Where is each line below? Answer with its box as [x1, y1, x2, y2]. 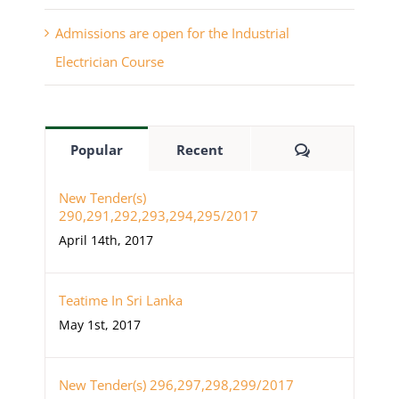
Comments [309, 140, 383, 159]
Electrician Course [55, 53, 164, 71]
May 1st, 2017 [59, 316, 141, 334]
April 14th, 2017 [59, 232, 153, 249]
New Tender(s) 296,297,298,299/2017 [59, 376, 294, 395]
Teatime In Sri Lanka [59, 291, 183, 310]
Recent [175, 141, 224, 159]
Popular [69, 141, 123, 159]
